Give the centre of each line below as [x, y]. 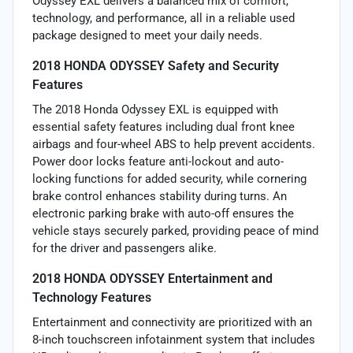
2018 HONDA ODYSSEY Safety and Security [156, 65]
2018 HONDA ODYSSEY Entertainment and [152, 278]
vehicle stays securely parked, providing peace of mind [175, 230]
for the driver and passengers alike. [124, 248]
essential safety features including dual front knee [163, 126]
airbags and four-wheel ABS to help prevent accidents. [174, 144]
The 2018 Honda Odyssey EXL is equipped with [155, 109]
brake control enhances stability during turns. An [160, 196]
